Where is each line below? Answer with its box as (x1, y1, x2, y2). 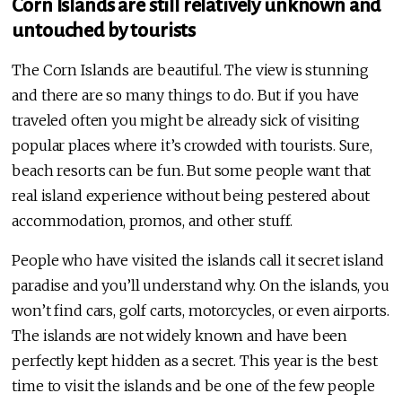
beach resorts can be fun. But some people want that (12, 162, 371, 180)
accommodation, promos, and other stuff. (12, 212, 293, 231)
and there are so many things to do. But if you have (12, 86, 360, 105)
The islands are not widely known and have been (12, 327, 348, 345)
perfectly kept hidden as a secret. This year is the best (12, 352, 378, 371)
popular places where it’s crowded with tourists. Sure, (12, 136, 372, 155)
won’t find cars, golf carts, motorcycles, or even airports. (12, 301, 389, 320)
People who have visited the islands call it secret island (12, 251, 385, 270)
